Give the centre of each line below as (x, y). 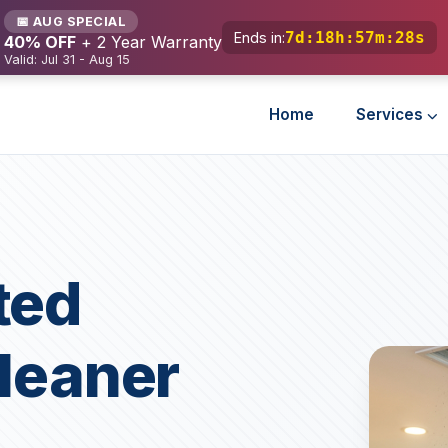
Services (391, 114)
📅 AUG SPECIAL (70, 21)
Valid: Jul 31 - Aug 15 (66, 59)
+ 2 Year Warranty (148, 42)
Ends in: (259, 37)
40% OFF (39, 42)
